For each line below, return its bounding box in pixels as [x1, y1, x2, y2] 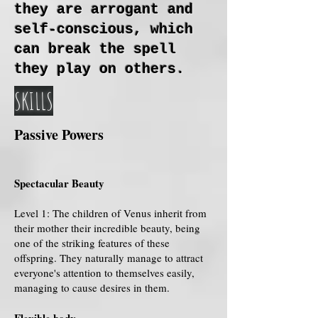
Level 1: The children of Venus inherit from [14, 206, 207, 220]
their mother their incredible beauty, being [14, 221, 200, 235]
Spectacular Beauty [14, 175, 104, 191]
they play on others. [14, 61, 185, 77]
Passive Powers [14, 124, 104, 145]
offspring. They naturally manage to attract [14, 251, 203, 265]
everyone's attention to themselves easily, [14, 265, 194, 280]
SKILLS [14, 86, 53, 116]
